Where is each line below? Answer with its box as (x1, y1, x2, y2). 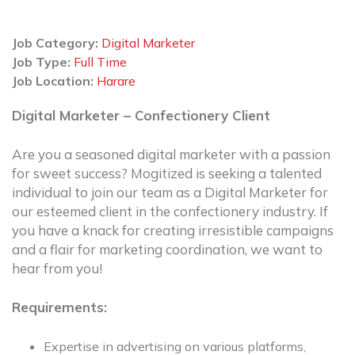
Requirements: (12, 299, 107, 315)
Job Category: (12, 35, 101, 51)
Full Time (74, 54, 127, 70)
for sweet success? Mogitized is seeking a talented (12, 165, 322, 181)
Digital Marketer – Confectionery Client (12, 107, 270, 124)
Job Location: (12, 73, 97, 89)
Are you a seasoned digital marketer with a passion (12, 146, 330, 162)
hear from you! (12, 260, 102, 277)
